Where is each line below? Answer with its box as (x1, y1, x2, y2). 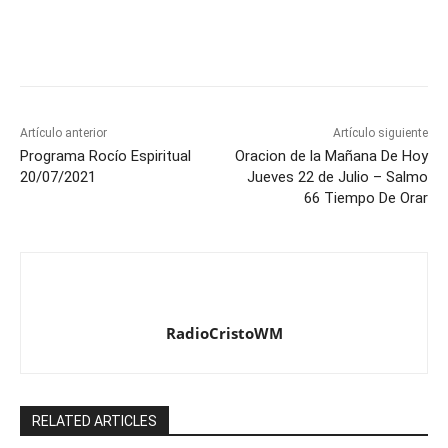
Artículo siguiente (332, 126, 428, 141)
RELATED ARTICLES (32, 413, 157, 430)
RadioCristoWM (165, 323, 283, 344)
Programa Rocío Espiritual (20, 147, 191, 166)
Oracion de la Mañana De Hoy (234, 147, 428, 166)
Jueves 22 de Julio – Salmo (246, 168, 428, 187)
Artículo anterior (20, 126, 107, 141)
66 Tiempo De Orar (303, 189, 428, 208)
